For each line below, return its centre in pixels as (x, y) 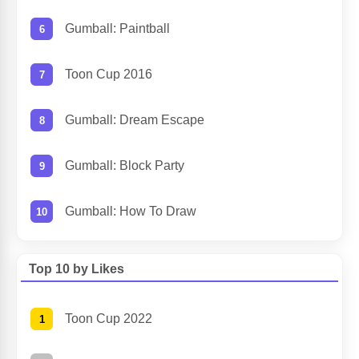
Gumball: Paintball (117, 29)
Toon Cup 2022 (109, 319)
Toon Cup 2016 (109, 75)
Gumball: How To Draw (131, 212)
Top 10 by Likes (77, 269)
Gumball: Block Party (125, 166)
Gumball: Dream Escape (135, 120)
